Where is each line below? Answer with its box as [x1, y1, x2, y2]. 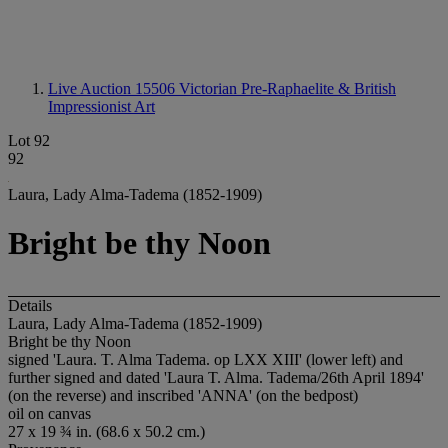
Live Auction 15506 [48, 80, 179, 97]
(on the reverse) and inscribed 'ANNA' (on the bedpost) [8, 386, 358, 404]
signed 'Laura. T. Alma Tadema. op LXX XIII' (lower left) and [8, 350, 403, 368]
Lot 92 [8, 132, 50, 149]
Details [8, 296, 52, 314]
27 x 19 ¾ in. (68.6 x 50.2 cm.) [8, 422, 205, 440]
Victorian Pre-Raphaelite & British [179, 80, 396, 97]
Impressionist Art [48, 98, 155, 115]
